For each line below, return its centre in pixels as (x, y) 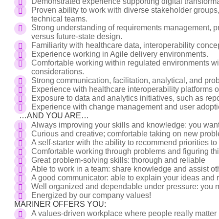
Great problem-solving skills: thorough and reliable (120, 160)
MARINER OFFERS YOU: (62, 204)
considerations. (58, 72)
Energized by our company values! (94, 195)
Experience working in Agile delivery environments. (120, 54)
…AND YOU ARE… (53, 116)
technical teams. (59, 19)
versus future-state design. (77, 36)
